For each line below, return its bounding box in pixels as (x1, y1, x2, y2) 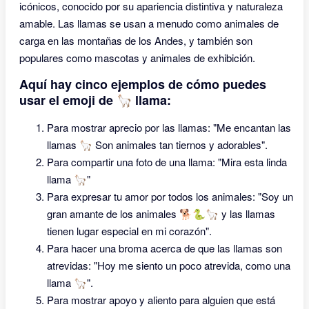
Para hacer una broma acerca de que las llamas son (47, 241, 282, 255)
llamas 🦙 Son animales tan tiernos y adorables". (47, 137, 268, 152)
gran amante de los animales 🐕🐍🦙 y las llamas (47, 206, 275, 221)
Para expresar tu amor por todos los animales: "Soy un (47, 189, 293, 203)
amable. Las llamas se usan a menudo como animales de (19, 16, 279, 30)
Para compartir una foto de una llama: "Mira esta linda (47, 154, 287, 169)
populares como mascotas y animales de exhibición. (19, 50, 255, 65)
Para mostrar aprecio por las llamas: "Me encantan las (47, 120, 291, 134)
